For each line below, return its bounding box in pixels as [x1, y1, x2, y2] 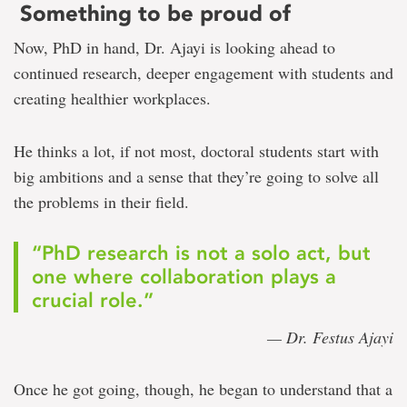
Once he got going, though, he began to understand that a [14, 377, 392, 400]
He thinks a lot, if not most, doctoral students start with [14, 139, 379, 162]
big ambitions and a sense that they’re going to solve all [14, 164, 379, 187]
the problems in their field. [14, 190, 189, 213]
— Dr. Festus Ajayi [267, 325, 393, 348]
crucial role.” [32, 287, 154, 313]
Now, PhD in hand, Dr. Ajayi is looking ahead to [14, 35, 335, 58]
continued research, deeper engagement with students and [14, 61, 393, 84]
